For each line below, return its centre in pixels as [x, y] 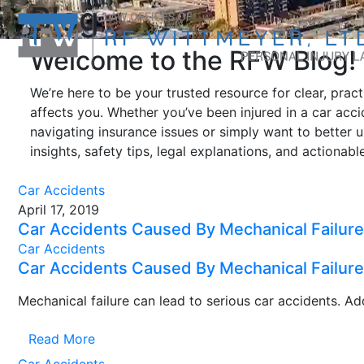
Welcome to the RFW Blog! [193, 61]
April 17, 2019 [58, 210]
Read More [62, 339]
